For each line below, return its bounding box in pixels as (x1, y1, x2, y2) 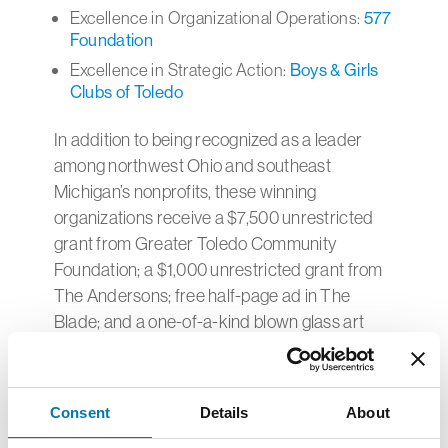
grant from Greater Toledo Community (53, 232, 337, 255)
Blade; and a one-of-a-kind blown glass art (53, 310, 365, 333)
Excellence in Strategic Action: (69, 59, 290, 80)
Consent (50, 404, 110, 421)
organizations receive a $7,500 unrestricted (53, 206, 374, 229)
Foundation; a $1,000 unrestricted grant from (53, 258, 383, 281)
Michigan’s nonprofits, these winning (53, 180, 317, 203)
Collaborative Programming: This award (53, 420, 347, 443)
